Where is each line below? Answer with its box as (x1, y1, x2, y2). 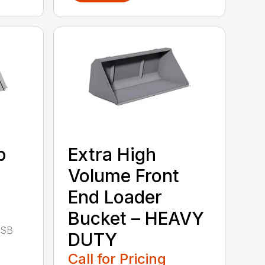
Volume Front (68, 164, 180, 186)
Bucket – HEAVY (68, 207, 205, 229)
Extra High (68, 143, 157, 165)
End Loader (68, 186, 163, 208)
